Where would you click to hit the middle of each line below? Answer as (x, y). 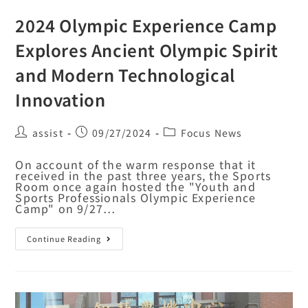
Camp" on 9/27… (66, 209)
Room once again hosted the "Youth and (135, 187)
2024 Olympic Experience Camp (146, 25)
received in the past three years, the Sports (143, 176)
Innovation (60, 100)
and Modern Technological (125, 75)
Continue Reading (64, 239)
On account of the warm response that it (136, 165)
